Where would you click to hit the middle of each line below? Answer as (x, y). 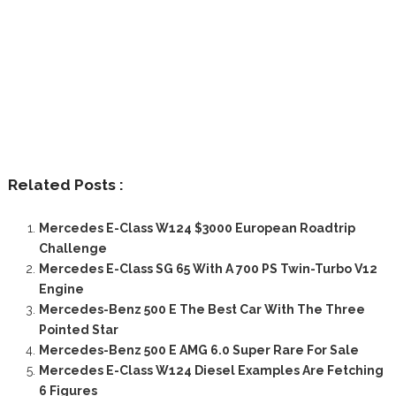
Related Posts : (65, 184)
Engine (61, 289)
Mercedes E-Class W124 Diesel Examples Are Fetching (211, 370)
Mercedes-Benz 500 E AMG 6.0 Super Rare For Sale (198, 350)
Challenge (72, 248)
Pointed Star (78, 329)
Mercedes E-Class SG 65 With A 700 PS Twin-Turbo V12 (208, 268)
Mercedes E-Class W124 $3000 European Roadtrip (197, 228)
